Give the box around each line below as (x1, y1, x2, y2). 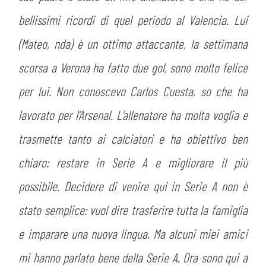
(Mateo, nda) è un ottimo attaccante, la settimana (18, 36, 248, 51)
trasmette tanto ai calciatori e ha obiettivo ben (18, 131, 248, 146)
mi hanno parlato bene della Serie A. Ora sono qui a (18, 249, 248, 265)
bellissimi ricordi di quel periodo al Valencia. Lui (18, 12, 248, 27)
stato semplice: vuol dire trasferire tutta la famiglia (18, 202, 248, 217)
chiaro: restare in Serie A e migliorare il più (18, 154, 248, 170)
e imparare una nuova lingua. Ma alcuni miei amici (18, 226, 248, 241)
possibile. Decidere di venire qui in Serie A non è (18, 178, 248, 194)
